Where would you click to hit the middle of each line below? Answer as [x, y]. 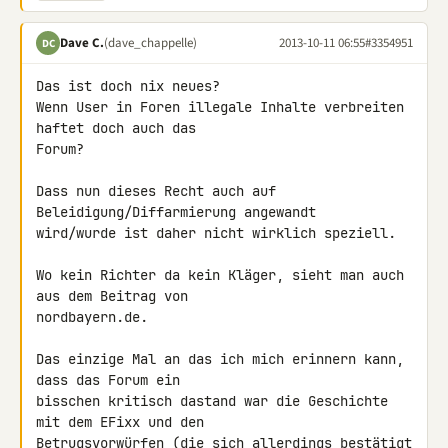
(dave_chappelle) [150, 42]
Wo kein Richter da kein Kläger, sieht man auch [220, 275]
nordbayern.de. [92, 317]
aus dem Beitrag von [116, 296]
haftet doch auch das [120, 128]
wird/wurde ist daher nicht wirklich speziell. [216, 233]
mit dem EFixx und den [124, 422]
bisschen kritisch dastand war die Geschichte [212, 401]
